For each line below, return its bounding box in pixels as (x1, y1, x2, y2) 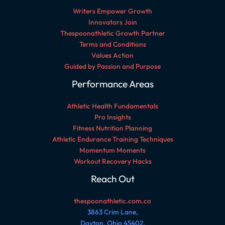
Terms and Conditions (79, 40, 146, 49)
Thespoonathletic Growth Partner (60, 29, 165, 38)
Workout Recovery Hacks (73, 157, 152, 166)
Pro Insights (94, 113, 131, 122)
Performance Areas (71, 78, 154, 90)
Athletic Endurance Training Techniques (52, 135, 173, 144)
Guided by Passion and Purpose (64, 62, 161, 71)
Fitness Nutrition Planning (73, 124, 152, 133)
